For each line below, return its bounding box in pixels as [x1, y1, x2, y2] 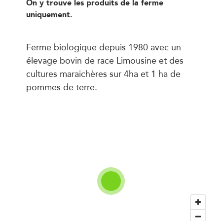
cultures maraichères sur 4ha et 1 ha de [26, 66, 181, 80]
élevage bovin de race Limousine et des [26, 53, 184, 67]
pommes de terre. [26, 79, 97, 94]
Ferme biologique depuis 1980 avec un [26, 39, 181, 54]
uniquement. [26, 7, 73, 21]
